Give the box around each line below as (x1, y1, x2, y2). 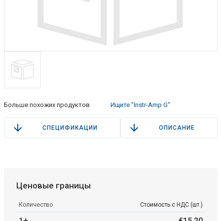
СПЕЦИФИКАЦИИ (42, 124, 98, 131)
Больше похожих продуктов (3, 101, 90, 109)
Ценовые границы (16, 180, 91, 190)
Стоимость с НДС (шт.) (140, 201, 203, 208)
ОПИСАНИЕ (158, 124, 195, 131)
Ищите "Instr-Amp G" (110, 101, 170, 109)
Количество (18, 201, 53, 208)
